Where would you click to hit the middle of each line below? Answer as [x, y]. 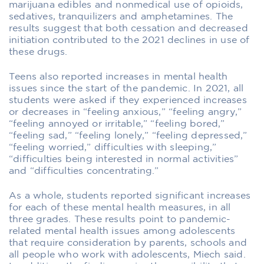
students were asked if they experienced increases [128, 100]
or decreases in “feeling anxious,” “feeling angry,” [126, 112]
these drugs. [38, 52]
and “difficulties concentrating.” [84, 171]
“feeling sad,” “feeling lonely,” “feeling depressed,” [128, 136]
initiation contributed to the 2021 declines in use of [129, 40]
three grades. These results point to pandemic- [120, 219]
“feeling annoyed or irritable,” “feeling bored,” [117, 124]
